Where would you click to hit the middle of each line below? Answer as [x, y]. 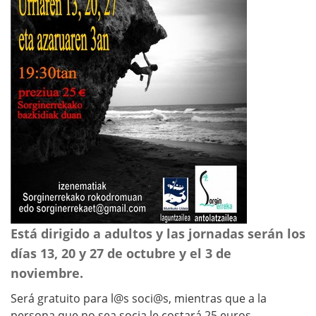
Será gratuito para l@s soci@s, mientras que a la [139, 298]
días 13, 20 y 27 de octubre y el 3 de [121, 253]
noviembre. [47, 273]
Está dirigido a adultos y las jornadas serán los [158, 233]
